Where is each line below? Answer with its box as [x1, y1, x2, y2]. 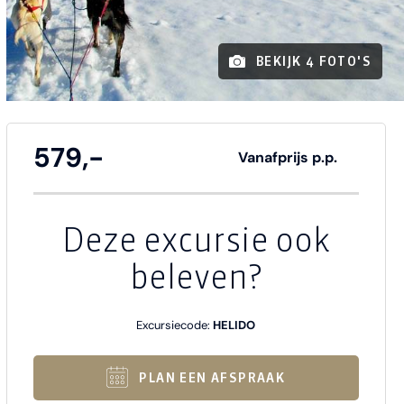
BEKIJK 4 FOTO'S [256, 53, 372, 70]
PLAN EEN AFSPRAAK [139, 370, 286, 387]
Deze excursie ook [61, 220, 330, 261]
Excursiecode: [136, 317, 214, 334]
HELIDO [213, 317, 256, 334]
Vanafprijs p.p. [237, 148, 337, 168]
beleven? [129, 257, 262, 298]
